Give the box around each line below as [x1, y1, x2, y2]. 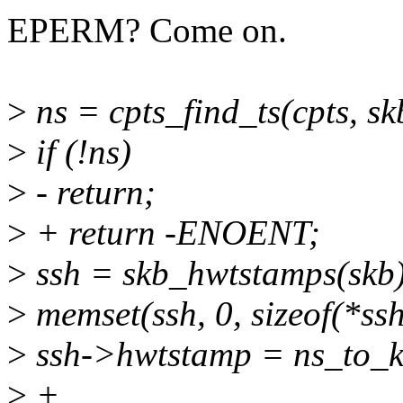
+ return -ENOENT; [27, 213, 320, 253]
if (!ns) [27, 132, 131, 172]
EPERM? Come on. [7, 11, 287, 50]
